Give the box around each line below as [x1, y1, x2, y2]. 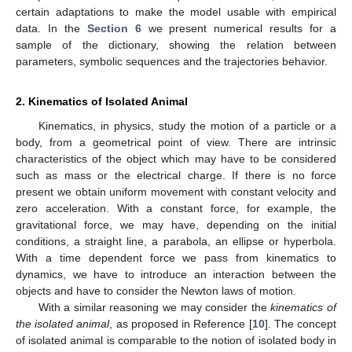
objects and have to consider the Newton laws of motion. [16, 284, 296, 297]
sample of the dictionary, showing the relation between [16, 38, 336, 51]
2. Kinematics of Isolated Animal [16, 94, 188, 108]
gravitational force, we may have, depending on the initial [16, 218, 336, 231]
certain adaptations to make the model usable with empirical [16, 5, 336, 18]
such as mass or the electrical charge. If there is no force [16, 168, 336, 181]
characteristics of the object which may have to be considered [16, 152, 336, 165]
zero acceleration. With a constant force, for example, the [16, 201, 336, 214]
